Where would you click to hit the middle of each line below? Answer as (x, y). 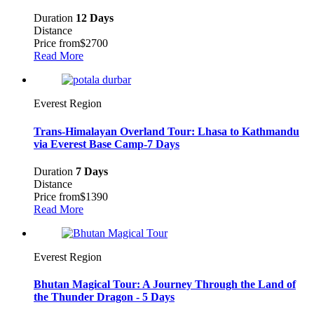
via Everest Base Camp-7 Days (107, 144)
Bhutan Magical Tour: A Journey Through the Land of (165, 285)
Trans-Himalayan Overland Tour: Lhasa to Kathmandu (166, 131)
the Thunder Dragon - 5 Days (104, 297)
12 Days (95, 18)
